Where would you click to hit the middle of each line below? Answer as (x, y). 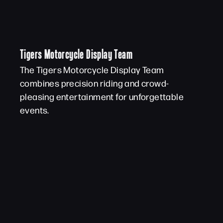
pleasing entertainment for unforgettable (102, 96)
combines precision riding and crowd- (95, 83)
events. (35, 110)
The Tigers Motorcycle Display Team (92, 69)
